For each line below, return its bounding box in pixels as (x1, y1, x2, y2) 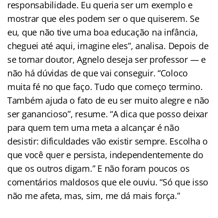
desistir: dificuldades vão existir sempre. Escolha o (7, 135, 208, 147)
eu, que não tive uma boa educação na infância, (7, 26, 198, 38)
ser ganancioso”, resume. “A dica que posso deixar (7, 108, 208, 120)
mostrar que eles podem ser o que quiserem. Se (7, 13, 200, 25)
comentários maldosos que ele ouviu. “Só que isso (7, 176, 209, 188)
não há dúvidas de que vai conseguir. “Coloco (7, 67, 188, 79)
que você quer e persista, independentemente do (7, 149, 203, 161)
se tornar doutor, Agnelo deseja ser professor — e (7, 54, 206, 66)
